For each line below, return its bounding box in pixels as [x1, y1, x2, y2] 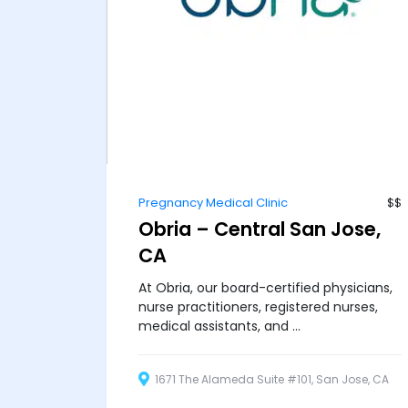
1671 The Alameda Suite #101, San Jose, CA [152, 372, 389, 388]
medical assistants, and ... [138, 316, 301, 335]
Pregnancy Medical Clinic [138, 193, 288, 211]
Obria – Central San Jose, [138, 215, 381, 242]
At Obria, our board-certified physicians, [138, 278, 393, 297]
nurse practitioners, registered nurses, [138, 297, 378, 316]
